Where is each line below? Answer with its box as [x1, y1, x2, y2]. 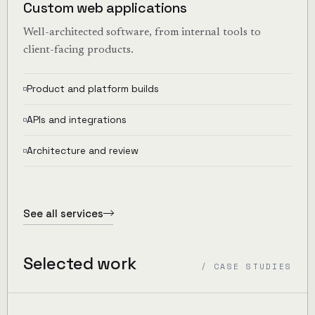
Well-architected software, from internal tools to [22, 26, 261, 38]
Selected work [22, 252, 136, 274]
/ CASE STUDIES [200, 259, 292, 272]
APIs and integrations [26, 112, 127, 126]
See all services [22, 206, 103, 220]
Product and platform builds [26, 82, 159, 95]
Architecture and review [26, 143, 139, 157]
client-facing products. [22, 44, 134, 56]
